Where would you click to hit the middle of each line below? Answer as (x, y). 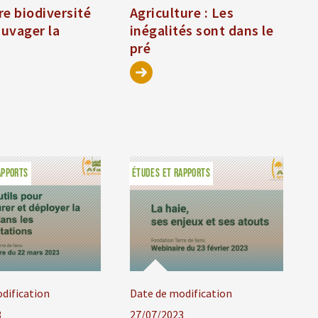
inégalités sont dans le (202, 31)
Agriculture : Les (182, 13)
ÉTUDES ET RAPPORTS (171, 174)
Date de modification (181, 294)
